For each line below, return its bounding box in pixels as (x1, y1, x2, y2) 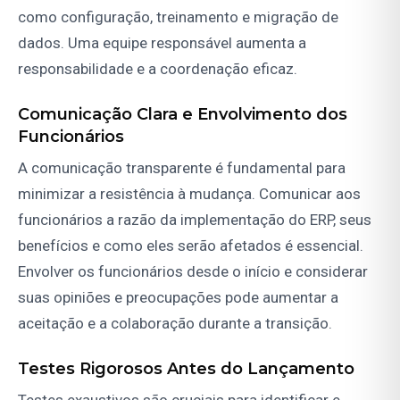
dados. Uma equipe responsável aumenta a (18, 34, 306, 53)
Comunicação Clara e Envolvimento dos (18, 104, 347, 125)
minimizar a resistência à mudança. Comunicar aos (18, 185, 361, 204)
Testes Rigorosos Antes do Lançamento (18, 359, 354, 379)
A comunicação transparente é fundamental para (18, 159, 346, 178)
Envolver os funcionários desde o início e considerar (18, 262, 368, 281)
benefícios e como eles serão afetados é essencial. (18, 237, 363, 255)
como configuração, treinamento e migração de (18, 8, 338, 27)
